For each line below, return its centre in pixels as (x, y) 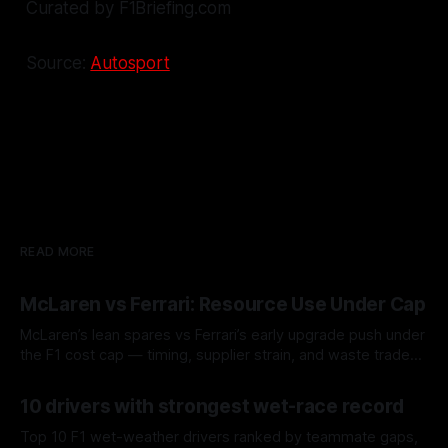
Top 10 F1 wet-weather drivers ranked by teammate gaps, (219, 436)
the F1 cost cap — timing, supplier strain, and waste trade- (218, 354)
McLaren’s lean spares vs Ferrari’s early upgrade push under (222, 334)
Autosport (130, 62)
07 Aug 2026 (59, 385)
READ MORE (57, 251)
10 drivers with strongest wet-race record (212, 406)
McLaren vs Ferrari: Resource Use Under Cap (223, 304)
